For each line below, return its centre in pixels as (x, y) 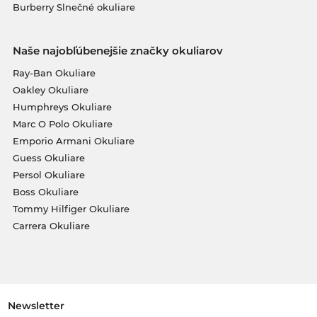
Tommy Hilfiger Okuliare (71, 209)
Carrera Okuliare (51, 226)
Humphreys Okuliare (62, 107)
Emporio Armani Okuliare (73, 141)
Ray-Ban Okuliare (54, 73)
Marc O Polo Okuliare (62, 124)
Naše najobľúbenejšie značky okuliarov (117, 51)
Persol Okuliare (48, 175)
